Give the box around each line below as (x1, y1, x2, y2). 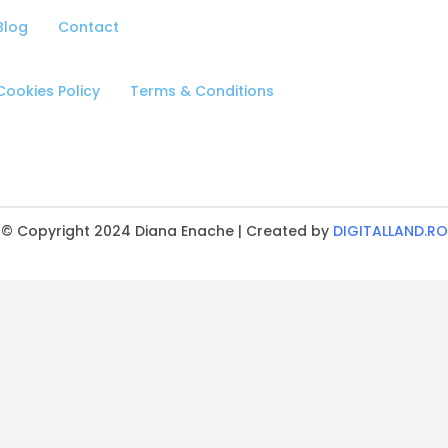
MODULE (277, 338, 338, 356)
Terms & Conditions (129, 81, 274, 102)
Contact (57, 17, 119, 38)
